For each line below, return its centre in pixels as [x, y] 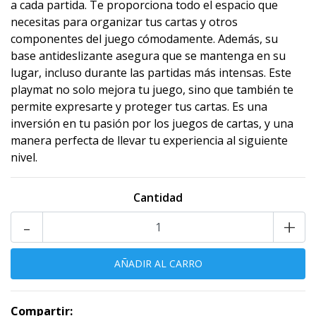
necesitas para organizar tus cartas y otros [124, 22]
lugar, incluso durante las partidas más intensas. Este [151, 73]
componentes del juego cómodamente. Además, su [144, 39]
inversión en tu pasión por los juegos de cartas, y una [152, 123]
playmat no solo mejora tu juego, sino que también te [152, 90]
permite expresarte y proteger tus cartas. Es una [139, 107]
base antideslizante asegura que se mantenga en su [148, 56]
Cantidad [158, 197]
